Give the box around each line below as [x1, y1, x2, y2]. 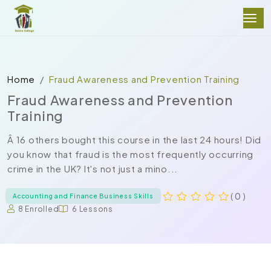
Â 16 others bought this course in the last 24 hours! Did [7, 134, 261, 145]
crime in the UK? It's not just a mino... [7, 163, 178, 174]
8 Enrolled [18, 204, 59, 214]
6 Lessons [72, 204, 113, 214]
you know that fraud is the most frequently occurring [7, 148, 253, 160]
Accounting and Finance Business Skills [13, 192, 154, 200]
